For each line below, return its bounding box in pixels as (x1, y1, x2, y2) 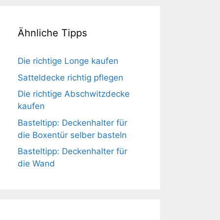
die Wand (18, 159, 55, 168)
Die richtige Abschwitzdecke (18, 89, 130, 99)
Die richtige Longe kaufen (18, 56, 118, 66)
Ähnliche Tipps (18, 27, 87, 39)
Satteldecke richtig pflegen (18, 72, 123, 82)
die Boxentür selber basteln (18, 130, 127, 140)
